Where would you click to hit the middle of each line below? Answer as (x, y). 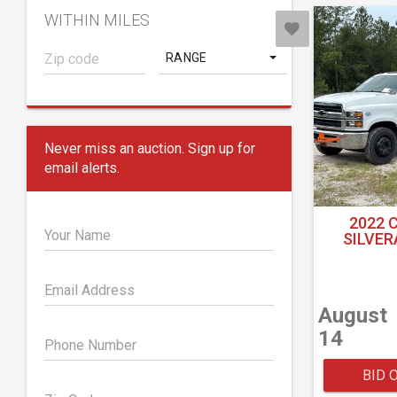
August (352, 316)
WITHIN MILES (97, 20)
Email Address (90, 290)
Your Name (78, 235)
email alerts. (82, 168)
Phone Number (90, 345)
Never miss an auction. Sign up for (150, 148)
